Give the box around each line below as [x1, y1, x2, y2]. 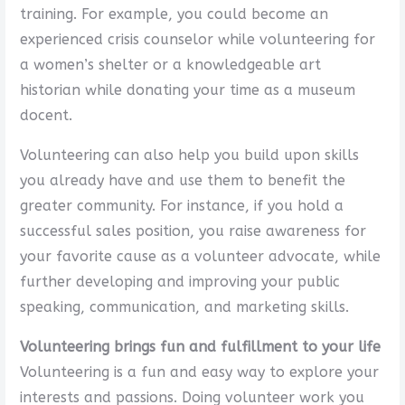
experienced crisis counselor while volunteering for [19, 30, 375, 48]
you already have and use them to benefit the [19, 171, 345, 189]
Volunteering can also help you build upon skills [19, 146, 359, 164]
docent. [19, 106, 72, 124]
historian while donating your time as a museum [19, 80, 355, 99]
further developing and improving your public [19, 272, 340, 290]
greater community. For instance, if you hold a [19, 196, 344, 214]
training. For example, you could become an [19, 5, 328, 23]
